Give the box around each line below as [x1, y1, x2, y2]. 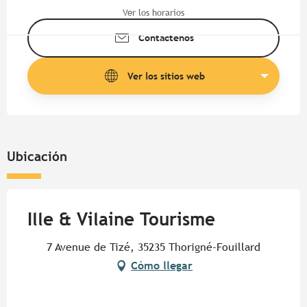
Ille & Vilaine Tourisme [27, 209, 215, 230]
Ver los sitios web [127, 70, 205, 82]
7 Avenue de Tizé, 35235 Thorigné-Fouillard [47, 241, 260, 254]
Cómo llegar [131, 259, 193, 273]
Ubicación [7, 149, 67, 164]
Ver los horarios [123, 7, 184, 18]
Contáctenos [138, 32, 194, 44]
